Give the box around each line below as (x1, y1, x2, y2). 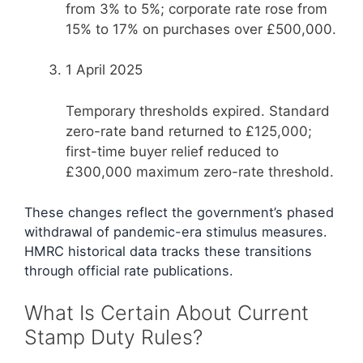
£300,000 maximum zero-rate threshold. (66, 163, 334, 180)
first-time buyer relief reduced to (66, 143, 279, 160)
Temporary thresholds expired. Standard (66, 102, 330, 119)
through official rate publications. (24, 263, 233, 280)
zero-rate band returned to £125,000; (66, 122, 312, 139)
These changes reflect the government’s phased (24, 204, 334, 221)
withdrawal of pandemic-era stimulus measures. (24, 224, 327, 241)
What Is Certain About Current (24, 300, 309, 325)
